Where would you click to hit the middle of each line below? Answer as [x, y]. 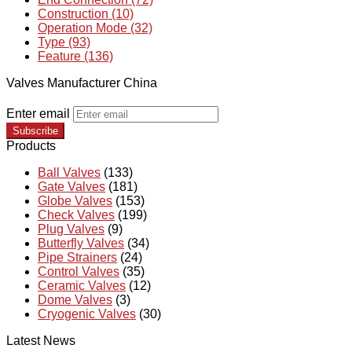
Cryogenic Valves [87, 313]
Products [31, 145]
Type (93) [64, 42]
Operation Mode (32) [95, 27]
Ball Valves [69, 172]
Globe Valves [75, 200]
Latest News [41, 340]
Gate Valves [71, 186]
